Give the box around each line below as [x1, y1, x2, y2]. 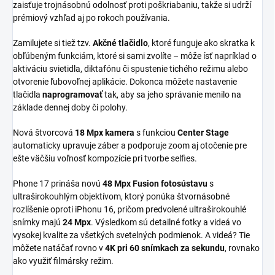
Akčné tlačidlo [93, 37, 148, 48]
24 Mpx [63, 217, 91, 227]
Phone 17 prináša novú [13, 178, 103, 188]
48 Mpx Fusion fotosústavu [103, 178, 207, 188]
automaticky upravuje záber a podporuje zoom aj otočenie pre [13, 140, 247, 150]
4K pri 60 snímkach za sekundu [105, 242, 225, 253]
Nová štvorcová [13, 127, 75, 137]
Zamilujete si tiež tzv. [13, 37, 93, 48]
